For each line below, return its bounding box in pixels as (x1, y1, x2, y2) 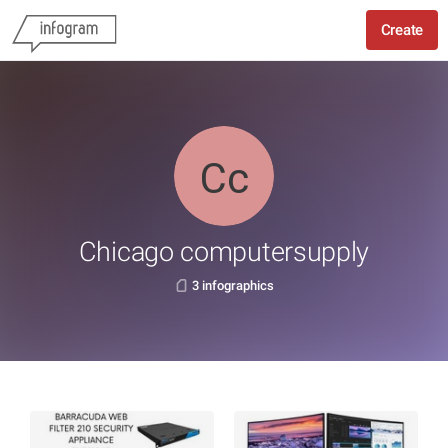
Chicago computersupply (78, 236, 370, 268)
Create (380, 21, 423, 39)
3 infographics (191, 278, 274, 293)
